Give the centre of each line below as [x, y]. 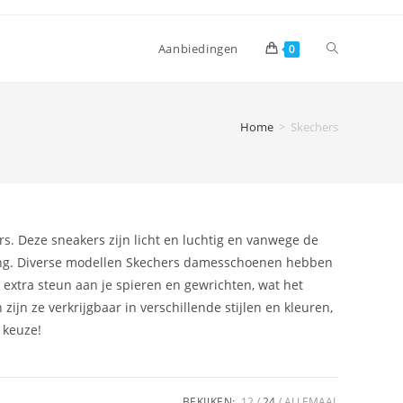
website [350, 115]
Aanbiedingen [198, 49]
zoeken [348, 181]
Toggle [346, 48]
